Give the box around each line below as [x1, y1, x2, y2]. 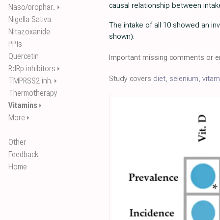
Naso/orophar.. [8, 2, 55, 12]
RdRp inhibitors [8, 64, 55, 73]
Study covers [109, 74, 153, 83]
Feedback [8, 150, 38, 159]
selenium [169, 74, 198, 83]
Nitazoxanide [8, 27, 50, 36]
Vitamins [8, 101, 37, 110]
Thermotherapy [8, 88, 57, 98]
